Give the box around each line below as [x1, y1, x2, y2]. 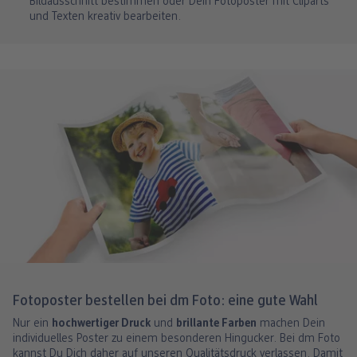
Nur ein [13, 318, 52, 331]
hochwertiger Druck [52, 318, 151, 331]
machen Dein [257, 318, 325, 331]
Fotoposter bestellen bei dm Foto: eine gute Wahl [13, 294, 318, 310]
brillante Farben [176, 318, 257, 331]
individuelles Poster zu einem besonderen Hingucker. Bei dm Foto [13, 333, 340, 346]
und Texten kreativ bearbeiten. [29, 10, 181, 23]
